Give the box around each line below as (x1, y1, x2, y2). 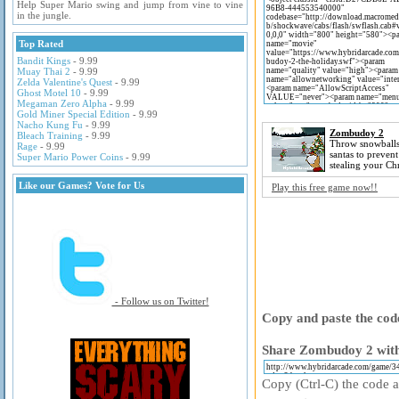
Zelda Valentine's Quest (17, 77, 112, 87)
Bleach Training (17, 130, 83, 141)
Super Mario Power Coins (17, 151, 123, 162)
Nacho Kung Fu (17, 119, 83, 130)
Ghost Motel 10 (17, 87, 81, 98)
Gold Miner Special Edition (17, 109, 130, 119)
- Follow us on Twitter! (111, 296, 209, 306)
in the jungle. (17, 10, 71, 20)
